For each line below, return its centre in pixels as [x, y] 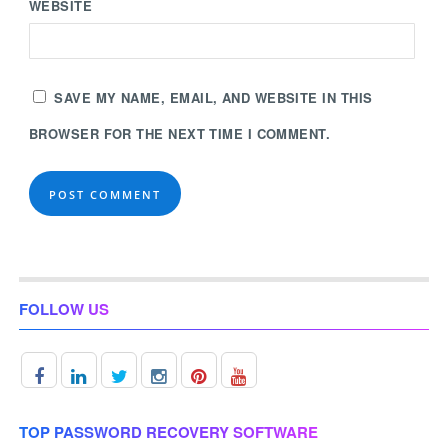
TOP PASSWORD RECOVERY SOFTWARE [168, 431]
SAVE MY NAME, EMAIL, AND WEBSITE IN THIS [213, 97]
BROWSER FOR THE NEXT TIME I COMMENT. [179, 133]
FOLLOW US [63, 308]
